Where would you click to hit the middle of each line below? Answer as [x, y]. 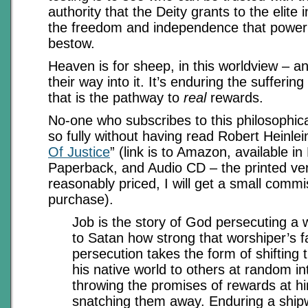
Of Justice [79, 152]
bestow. [71, 43]
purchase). [81, 199]
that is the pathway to [116, 98]
